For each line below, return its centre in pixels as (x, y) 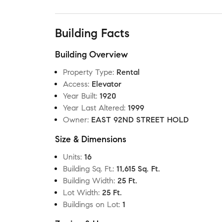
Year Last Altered (93, 108)
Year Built (79, 96)
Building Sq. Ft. (88, 169)
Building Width (88, 181)
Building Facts (92, 33)
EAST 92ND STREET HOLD (140, 120)
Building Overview (91, 55)
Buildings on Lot (91, 204)
